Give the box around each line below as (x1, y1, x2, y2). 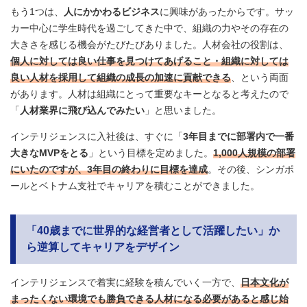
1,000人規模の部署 (213, 147, 295, 159)
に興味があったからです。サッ (160, 6, 294, 18)
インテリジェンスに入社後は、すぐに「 (10, 131, 183, 143)
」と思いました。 (145, 105, 221, 116)
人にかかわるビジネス (64, 6, 160, 18)
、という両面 (231, 72, 288, 84)
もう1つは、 (10, 6, 64, 18)
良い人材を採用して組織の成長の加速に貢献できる (10, 72, 231, 84)
